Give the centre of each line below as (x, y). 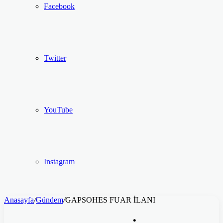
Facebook (59, 6)
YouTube (58, 110)
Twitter (55, 58)
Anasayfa (19, 200)
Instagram (59, 162)
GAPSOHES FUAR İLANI (110, 200)
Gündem (50, 200)
